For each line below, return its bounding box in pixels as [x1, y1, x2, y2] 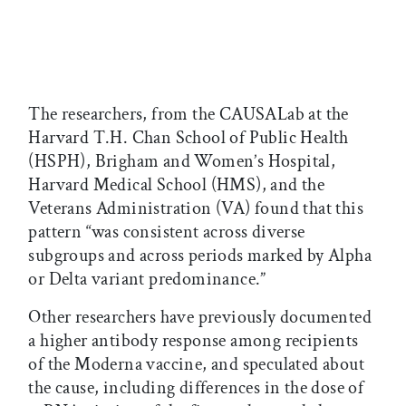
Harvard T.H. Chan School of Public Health [28, 126, 349, 150]
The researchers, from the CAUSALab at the [28, 102, 349, 127]
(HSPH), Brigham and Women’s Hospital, [28, 150, 336, 174]
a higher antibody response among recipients [28, 329, 359, 353]
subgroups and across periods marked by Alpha [28, 244, 372, 268]
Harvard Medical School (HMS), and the [28, 173, 325, 198]
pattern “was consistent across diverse [28, 220, 305, 245]
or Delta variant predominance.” [28, 267, 266, 292]
